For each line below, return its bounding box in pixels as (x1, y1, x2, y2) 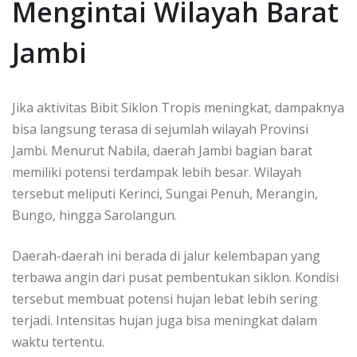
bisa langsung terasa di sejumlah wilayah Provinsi (12, 120, 308, 139)
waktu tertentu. (12, 333, 104, 351)
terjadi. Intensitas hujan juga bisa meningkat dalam (12, 312, 317, 330)
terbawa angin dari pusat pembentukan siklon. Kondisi (12, 269, 339, 287)
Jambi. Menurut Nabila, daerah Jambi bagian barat (12, 142, 312, 160)
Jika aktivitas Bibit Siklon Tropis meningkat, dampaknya (12, 99, 344, 117)
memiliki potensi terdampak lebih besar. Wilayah (12, 163, 301, 182)
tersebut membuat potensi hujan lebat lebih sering (12, 290, 318, 308)
